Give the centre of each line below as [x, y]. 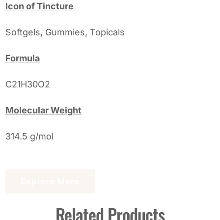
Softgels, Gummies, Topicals [65, 32]
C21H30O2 [28, 84]
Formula [23, 58]
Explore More [51, 181]
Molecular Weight [44, 110]
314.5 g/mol [30, 136]
